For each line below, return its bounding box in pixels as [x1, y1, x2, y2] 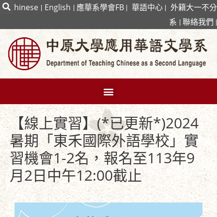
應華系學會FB [77, 2, 124, 13]
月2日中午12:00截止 [10, 165, 142, 185]
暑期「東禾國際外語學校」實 [10, 130, 199, 150]
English [45, 2, 71, 13]
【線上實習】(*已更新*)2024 [10, 112, 199, 133]
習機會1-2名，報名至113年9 [10, 147, 195, 168]
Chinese [7, 2, 38, 13]
